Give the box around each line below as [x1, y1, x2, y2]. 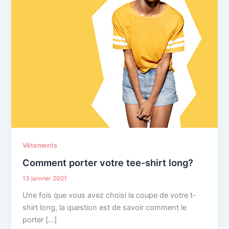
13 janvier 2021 [22, 175, 67, 182]
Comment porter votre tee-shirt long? [22, 157, 194, 169]
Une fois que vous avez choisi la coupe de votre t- [22, 191, 197, 200]
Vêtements [22, 141, 58, 149]
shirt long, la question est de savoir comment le [22, 203, 187, 213]
